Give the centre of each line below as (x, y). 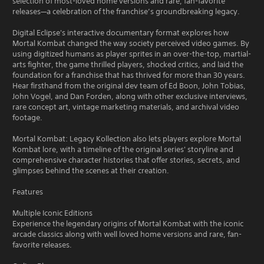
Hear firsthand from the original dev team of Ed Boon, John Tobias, (129, 85)
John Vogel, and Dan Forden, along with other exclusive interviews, (130, 96)
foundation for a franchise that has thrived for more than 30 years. (129, 75)
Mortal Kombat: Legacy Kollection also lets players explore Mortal (127, 138)
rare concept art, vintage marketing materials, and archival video (126, 107)
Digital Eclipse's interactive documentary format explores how (121, 32)
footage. (28, 117)
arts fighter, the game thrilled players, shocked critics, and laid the (128, 64)
